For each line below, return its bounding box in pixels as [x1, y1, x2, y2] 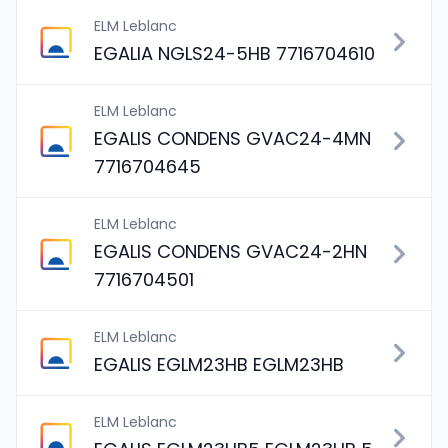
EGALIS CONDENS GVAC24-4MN [94, 126, 371, 151]
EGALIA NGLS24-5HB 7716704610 [94, 41, 375, 66]
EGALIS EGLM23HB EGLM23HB [94, 352, 344, 377]
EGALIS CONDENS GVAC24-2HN [94, 239, 367, 264]
